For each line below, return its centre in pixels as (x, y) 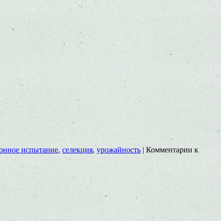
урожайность (119, 149)
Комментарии (169, 149)
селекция (77, 149)
